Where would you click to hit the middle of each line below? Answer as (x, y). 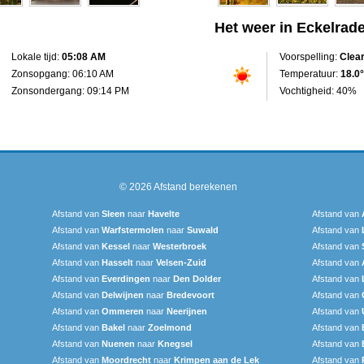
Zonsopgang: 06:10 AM (63, 74)
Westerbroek (180, 246)
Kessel (116, 246)
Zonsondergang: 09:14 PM (70, 91)
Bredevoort (191, 295)
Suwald (203, 230)
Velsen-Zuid (181, 262)
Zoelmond (170, 327)
